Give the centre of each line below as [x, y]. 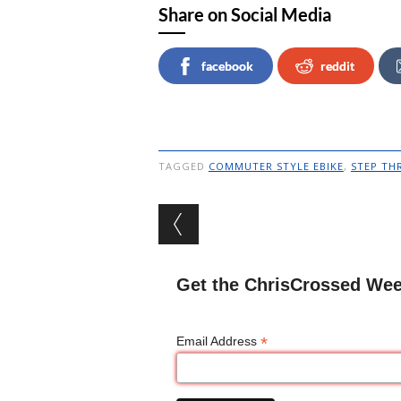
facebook [227, 66]
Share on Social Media [244, 15]
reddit [337, 66]
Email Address [218, 341]
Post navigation [273, 218]
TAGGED [183, 166]
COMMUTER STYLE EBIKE [276, 166]
